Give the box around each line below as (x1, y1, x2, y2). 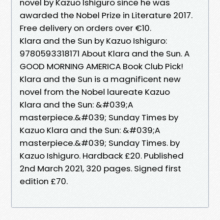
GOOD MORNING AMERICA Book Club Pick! (20, 60, 183, 72)
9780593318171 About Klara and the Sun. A (20, 47, 190, 59)
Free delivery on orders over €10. (20, 22, 151, 34)
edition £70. (20, 175, 68, 187)
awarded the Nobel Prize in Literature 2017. (20, 9, 192, 21)
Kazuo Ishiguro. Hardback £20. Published (20, 149, 184, 162)
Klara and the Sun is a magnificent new (20, 73, 181, 85)
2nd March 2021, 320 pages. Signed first (20, 162, 181, 174)
